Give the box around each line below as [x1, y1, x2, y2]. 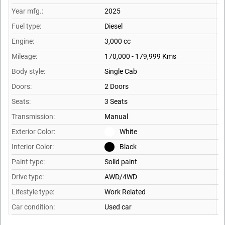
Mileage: [12, 52, 37, 61]
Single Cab [104, 67, 137, 76]
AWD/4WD [104, 173, 137, 181]
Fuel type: [12, 22, 41, 31]
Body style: [12, 67, 45, 76]
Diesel [104, 22, 123, 31]
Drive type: [12, 173, 44, 181]
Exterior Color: [12, 128, 55, 136]
